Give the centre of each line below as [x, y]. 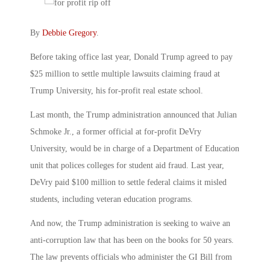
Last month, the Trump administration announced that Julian [133, 115]
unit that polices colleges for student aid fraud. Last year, [127, 165]
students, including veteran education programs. [111, 199]
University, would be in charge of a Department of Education [135, 148]
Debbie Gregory [69, 33]
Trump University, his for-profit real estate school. [117, 90]
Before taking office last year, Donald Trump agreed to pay [131, 57]
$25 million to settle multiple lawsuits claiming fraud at [125, 74]
